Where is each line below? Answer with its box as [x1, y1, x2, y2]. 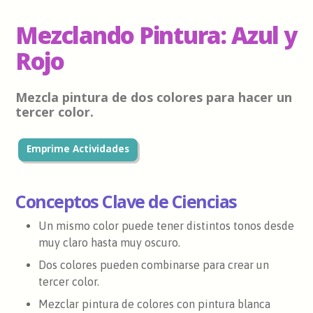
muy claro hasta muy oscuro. [38, 236, 180, 249]
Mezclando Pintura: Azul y [15, 19, 297, 51]
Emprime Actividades [26, 143, 129, 156]
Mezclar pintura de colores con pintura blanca [38, 298, 270, 311]
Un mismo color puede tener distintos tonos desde [38, 219, 294, 233]
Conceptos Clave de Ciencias [15, 189, 237, 213]
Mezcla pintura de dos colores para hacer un [15, 89, 293, 106]
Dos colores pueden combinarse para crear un [38, 259, 269, 272]
